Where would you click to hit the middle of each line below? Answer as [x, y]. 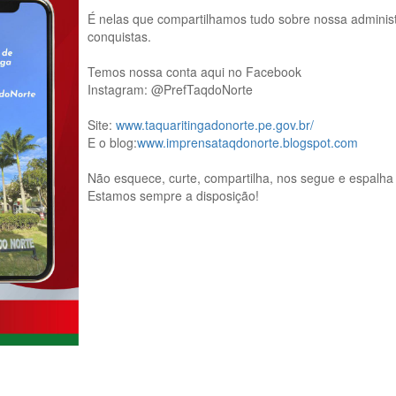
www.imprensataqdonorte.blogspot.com [247, 142]
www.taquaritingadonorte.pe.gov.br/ [215, 125]
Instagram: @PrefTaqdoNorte [172, 89]
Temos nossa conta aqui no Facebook [196, 72]
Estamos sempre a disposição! [173, 195]
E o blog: [112, 142]
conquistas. [121, 36]
